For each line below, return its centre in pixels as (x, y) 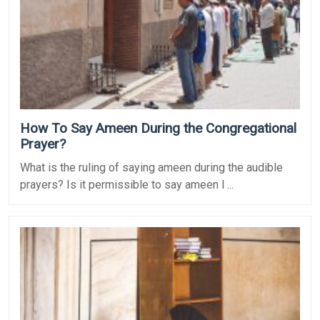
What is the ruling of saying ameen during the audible (151, 168)
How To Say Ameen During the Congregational (158, 129)
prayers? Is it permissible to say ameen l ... (127, 185)
